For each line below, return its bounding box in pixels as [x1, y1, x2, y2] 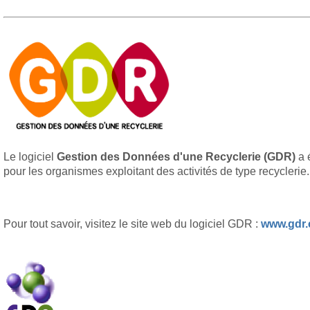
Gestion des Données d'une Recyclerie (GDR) [57, 151, 295, 163]
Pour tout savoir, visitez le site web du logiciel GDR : [3, 218, 261, 230]
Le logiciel [3, 151, 57, 163]
